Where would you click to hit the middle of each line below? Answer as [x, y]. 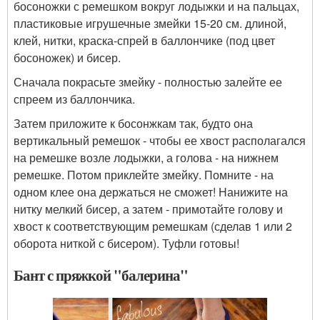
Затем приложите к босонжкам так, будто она [133, 124]
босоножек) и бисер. [67, 58]
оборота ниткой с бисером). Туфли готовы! [126, 244]
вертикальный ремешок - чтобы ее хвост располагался [160, 141]
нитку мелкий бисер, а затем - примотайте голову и [148, 209]
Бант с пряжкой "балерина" [101, 275]
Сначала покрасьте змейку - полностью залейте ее [148, 82]
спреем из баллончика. [74, 99]
